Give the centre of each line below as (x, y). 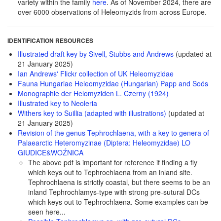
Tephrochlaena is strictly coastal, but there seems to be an (119, 182)
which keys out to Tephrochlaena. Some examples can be (118, 202)
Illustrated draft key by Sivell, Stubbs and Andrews (96, 54)
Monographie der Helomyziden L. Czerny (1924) (93, 93)
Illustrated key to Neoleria (57, 103)
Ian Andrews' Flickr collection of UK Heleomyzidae (96, 74)
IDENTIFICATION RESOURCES (50, 40)
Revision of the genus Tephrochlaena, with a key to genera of (113, 133)
